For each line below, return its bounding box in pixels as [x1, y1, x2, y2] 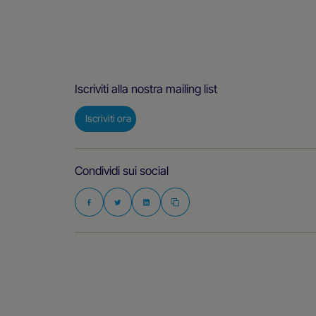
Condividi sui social [74, 163, 169, 178]
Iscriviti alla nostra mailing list [74, 81, 217, 96]
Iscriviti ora [85, 113, 131, 125]
